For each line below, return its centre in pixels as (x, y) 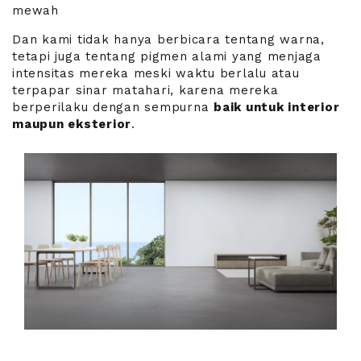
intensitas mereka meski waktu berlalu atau (156, 74)
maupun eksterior (72, 124)
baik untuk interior (277, 108)
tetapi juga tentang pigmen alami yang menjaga (167, 57)
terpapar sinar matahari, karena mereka (145, 91)
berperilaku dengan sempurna (113, 108)
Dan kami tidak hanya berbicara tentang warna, (168, 40)
